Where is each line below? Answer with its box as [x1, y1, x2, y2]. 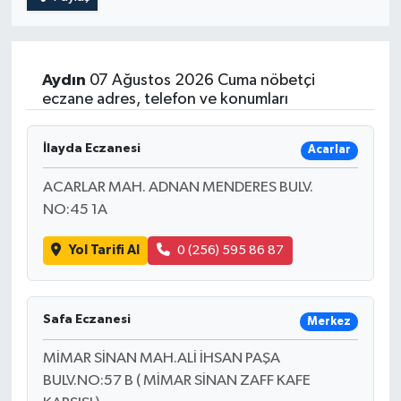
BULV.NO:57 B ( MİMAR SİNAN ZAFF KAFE [42, 373, 311, 389]
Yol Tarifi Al [68, 243, 140, 257]
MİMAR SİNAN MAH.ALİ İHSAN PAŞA [42, 351, 280, 367]
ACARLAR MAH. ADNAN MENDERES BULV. [42, 179, 313, 195]
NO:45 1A [42, 201, 107, 218]
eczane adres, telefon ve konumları [41, 90, 288, 107]
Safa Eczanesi [42, 313, 131, 327]
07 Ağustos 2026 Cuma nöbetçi [85, 72, 315, 89]
